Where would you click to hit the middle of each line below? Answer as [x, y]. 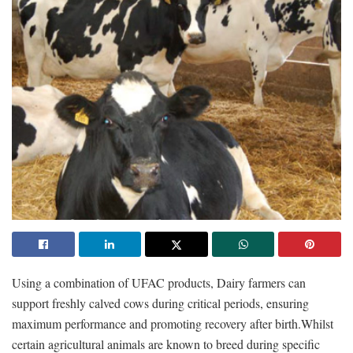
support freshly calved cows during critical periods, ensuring [160, 303]
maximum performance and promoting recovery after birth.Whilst [173, 323]
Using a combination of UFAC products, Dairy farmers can [159, 282]
